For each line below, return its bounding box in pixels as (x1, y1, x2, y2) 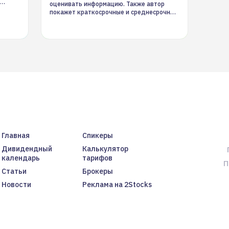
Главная (1, 131, 30, 140)
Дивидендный (1, 144, 52, 153)
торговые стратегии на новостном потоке (49, 16, 176, 24)
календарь (1, 153, 40, 163)
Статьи (1, 167, 27, 176)
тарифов (82, 153, 112, 163)
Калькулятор (82, 144, 128, 153)
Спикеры (82, 131, 113, 140)
